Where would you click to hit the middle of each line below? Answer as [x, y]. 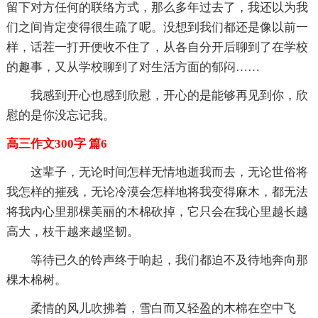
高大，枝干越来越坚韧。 [72, 231]
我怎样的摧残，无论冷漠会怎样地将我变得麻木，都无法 [157, 192]
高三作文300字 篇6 [56, 143]
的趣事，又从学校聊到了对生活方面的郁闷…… [133, 67]
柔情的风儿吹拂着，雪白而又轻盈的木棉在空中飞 [163, 308]
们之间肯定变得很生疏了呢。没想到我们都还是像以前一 [157, 27]
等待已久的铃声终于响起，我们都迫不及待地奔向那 [169, 260]
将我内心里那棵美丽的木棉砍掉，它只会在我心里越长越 [157, 212]
